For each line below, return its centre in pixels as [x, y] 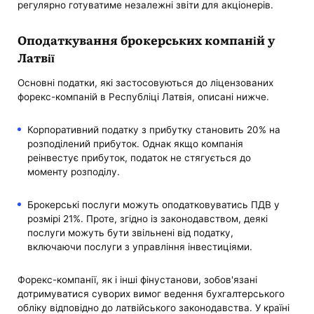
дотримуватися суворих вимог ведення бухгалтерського [151, 294]
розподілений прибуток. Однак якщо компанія [135, 143]
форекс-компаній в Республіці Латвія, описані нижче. [144, 96]
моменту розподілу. [73, 171]
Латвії [36, 57]
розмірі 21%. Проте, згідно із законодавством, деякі [147, 218]
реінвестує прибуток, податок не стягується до [139, 157]
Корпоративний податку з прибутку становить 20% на [153, 129]
